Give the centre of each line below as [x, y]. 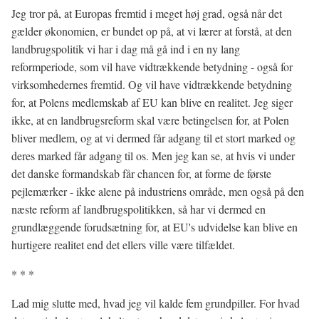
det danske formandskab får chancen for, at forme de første [141, 173]
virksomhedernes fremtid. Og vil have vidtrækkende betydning [152, 84]
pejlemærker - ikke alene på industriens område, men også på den [158, 191]
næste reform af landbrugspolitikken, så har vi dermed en [138, 209]
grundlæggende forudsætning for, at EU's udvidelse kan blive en [155, 227]
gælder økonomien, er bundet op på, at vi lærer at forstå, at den [152, 31]
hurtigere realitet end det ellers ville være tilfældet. [123, 245]
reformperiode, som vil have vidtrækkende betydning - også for [152, 67]
